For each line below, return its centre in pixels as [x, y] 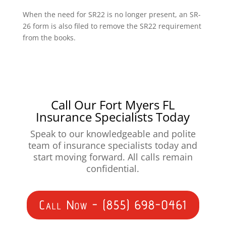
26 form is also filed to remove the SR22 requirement [112, 26]
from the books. [49, 37]
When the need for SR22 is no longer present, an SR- [111, 14]
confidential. [113, 168]
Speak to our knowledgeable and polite [113, 133]
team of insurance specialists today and [113, 145]
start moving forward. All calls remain [113, 157]
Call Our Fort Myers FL [113, 104]
